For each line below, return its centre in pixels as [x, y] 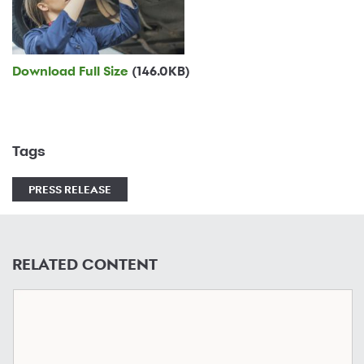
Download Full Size [72, 71]
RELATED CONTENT [85, 264]
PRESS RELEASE [70, 189]
